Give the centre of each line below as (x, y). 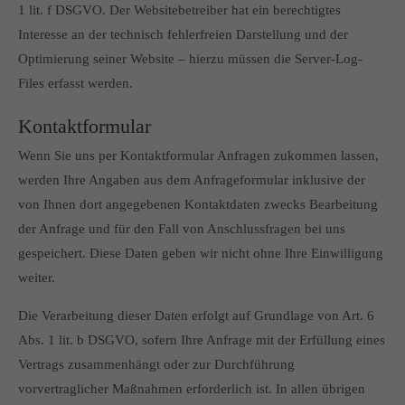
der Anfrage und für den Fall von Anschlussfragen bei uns (182, 229)
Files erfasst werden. (75, 83)
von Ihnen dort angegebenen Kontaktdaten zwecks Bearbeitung (198, 204)
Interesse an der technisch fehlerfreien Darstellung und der (183, 34)
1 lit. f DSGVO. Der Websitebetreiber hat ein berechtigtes (179, 10)
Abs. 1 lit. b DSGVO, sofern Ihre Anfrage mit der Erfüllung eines (202, 340)
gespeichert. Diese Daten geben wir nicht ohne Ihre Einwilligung (201, 253)
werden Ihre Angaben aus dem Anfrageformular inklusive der (192, 180)
